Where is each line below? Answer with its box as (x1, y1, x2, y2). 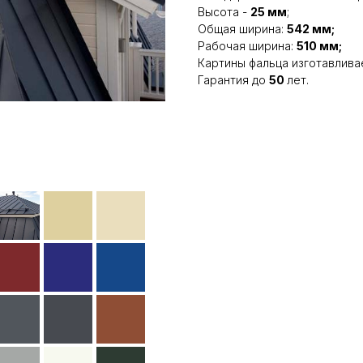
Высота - (198, 5, 250, 19)
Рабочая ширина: (198, 39, 297, 53)
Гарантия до (198, 73, 269, 87)
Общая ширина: (198, 22, 287, 36)
